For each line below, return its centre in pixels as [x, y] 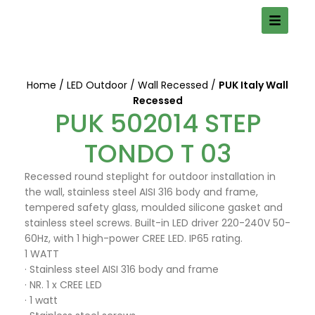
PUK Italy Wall [253, 85]
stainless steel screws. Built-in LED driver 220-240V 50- [157, 223]
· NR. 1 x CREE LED [63, 285]
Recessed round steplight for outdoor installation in [150, 176]
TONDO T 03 [157, 154]
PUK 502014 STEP [157, 123]
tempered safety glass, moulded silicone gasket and [154, 207]
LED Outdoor [98, 85]
